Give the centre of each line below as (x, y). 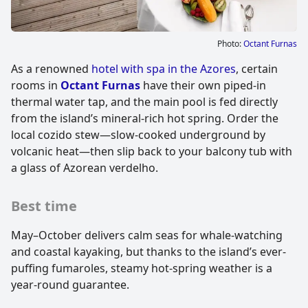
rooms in (36, 85)
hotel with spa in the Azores (164, 68)
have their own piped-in (203, 85)
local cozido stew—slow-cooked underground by (138, 134)
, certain (257, 68)
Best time (44, 206)
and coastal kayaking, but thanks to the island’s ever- (148, 251)
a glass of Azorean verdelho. (85, 167)
